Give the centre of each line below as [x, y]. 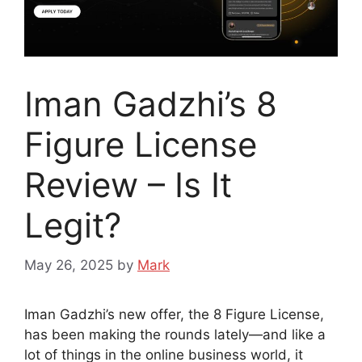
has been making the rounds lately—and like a [175, 334]
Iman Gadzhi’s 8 [151, 104]
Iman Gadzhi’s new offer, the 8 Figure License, [174, 314]
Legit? [73, 225]
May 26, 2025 [69, 265]
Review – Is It [128, 185]
